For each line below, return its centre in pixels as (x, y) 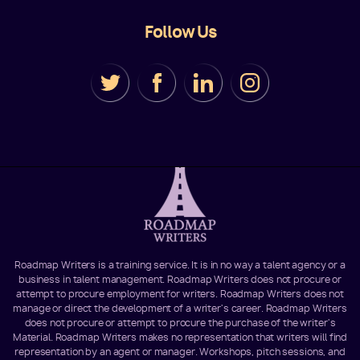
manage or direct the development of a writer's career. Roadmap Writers (180, 308)
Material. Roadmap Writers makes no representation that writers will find (180, 337)
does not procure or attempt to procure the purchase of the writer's (180, 322)
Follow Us (180, 32)
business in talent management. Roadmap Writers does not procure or (180, 279)
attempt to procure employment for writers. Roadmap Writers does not (180, 293)
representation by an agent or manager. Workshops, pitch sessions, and (180, 351)
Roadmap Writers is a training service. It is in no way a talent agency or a (180, 264)
